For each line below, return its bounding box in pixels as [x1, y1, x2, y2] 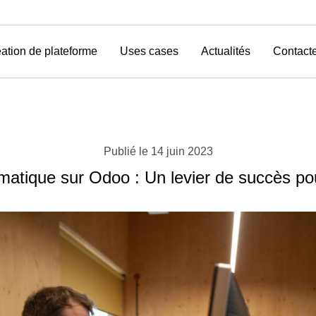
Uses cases [119, 45, 178, 57]
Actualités [200, 45, 250, 57]
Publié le [103, 145, 148, 157]
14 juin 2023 [150, 145, 213, 157]
